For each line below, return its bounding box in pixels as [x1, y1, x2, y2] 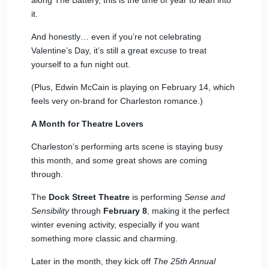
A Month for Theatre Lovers [31, 119, 144, 128]
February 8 [103, 206, 147, 216]
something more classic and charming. [31, 234, 178, 243]
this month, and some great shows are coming [31, 156, 207, 165]
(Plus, [31, 82, 55, 92]
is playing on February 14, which [109, 82, 235, 92]
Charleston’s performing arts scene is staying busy [31, 142, 223, 151]
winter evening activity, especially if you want [31, 220, 199, 229]
